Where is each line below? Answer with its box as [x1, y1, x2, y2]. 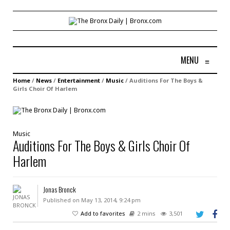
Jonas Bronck [43, 183, 76, 195]
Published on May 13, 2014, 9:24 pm [43, 196, 141, 204]
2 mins [137, 209, 156, 217]
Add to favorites [81, 209, 125, 217]
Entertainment [57, 76, 100, 84]
